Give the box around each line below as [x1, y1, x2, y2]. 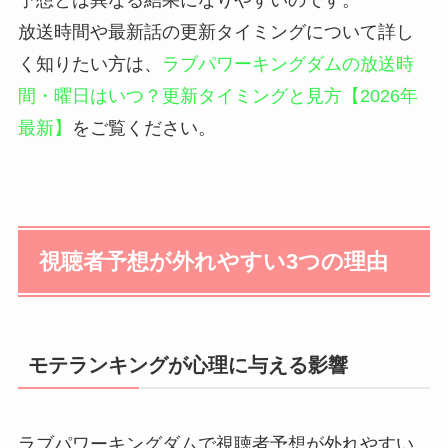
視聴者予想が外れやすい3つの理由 [39, 249, 389, 274]
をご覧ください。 [71, 118, 216, 139]
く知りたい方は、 [17, 54, 162, 75]
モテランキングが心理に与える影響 [27, 353, 348, 376]
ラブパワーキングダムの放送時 [161, 54, 414, 75]
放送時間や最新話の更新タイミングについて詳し [17, 22, 414, 43]
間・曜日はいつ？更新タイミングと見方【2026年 [17, 86, 418, 107]
